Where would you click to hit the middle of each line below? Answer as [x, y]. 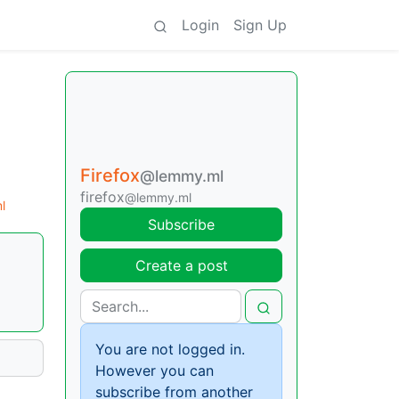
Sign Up [260, 25]
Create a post [181, 265]
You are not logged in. [170, 349]
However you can [155, 370]
